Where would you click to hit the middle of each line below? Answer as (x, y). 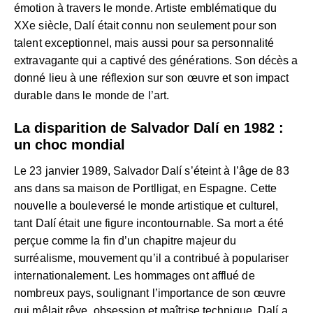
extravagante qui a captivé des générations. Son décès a (156, 60)
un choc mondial (70, 144)
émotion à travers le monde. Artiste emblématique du (146, 8)
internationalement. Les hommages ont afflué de (134, 275)
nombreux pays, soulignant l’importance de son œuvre (150, 293)
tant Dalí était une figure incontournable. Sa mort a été (149, 223)
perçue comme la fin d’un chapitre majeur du (125, 240)
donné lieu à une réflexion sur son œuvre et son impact (152, 78)
